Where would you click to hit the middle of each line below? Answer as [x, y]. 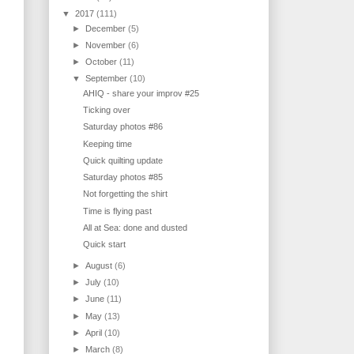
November [107, 45]
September [108, 79]
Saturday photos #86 [123, 127]
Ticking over [107, 110]
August [100, 265]
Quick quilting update [123, 160]
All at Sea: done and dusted [136, 227]
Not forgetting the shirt [126, 194]
